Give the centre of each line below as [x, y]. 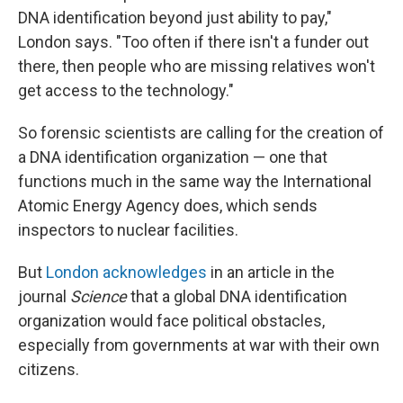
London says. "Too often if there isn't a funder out [193, 42]
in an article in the [271, 273]
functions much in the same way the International [195, 182]
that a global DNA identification [237, 297]
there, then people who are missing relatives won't [197, 67]
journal [44, 297]
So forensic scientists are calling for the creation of [201, 133]
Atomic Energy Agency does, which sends [168, 206]
